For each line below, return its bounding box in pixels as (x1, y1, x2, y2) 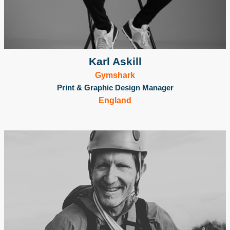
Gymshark (95, 70, 135, 80)
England (99, 95, 131, 105)
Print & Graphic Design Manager (56, 83, 174, 92)
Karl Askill (88, 55, 142, 67)
